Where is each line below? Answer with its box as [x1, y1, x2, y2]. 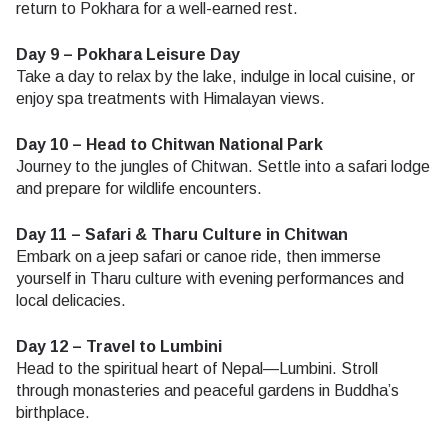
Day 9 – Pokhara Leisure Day [16, 46, 240, 64]
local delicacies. [16, 292, 126, 310]
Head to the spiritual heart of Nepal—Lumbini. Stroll [16, 360, 378, 378]
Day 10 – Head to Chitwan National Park [16, 136, 323, 154]
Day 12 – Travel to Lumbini [16, 338, 222, 356]
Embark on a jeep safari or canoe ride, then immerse [16, 248, 381, 266]
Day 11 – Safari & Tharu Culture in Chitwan [16, 226, 348, 244]
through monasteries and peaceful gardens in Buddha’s [16, 382, 399, 400]
